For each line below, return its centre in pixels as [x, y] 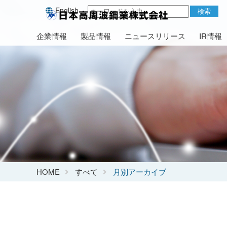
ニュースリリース [155, 36]
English [67, 10]
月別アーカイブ [140, 172]
